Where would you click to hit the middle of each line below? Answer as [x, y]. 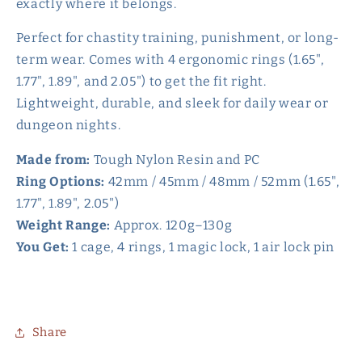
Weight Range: [63, 225]
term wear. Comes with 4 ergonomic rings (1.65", [170, 60]
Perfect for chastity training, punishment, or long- [177, 38]
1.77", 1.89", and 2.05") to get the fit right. [141, 82]
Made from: [53, 160]
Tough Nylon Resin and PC [175, 160]
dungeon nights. [68, 125]
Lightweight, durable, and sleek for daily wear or [172, 103]
